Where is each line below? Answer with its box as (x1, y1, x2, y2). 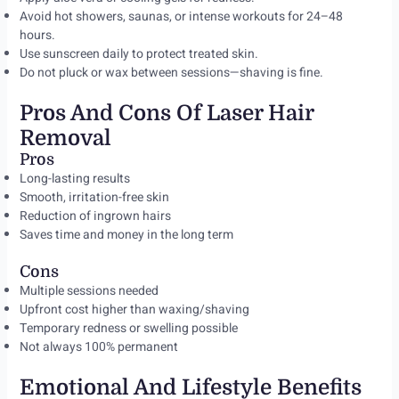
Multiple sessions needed (19, 281, 159, 301)
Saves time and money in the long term (19, 225, 233, 245)
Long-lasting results (19, 169, 130, 189)
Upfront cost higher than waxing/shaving (19, 300, 249, 320)
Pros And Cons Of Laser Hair (19, 101, 313, 126)
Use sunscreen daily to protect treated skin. (19, 45, 258, 64)
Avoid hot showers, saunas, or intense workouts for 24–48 (19, 7, 343, 27)
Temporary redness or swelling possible (19, 319, 238, 338)
